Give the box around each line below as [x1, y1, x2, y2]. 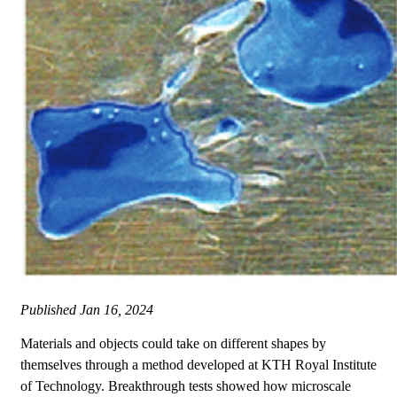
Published [20, 302, 80, 318]
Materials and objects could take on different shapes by [20, 336, 326, 352]
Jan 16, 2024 [80, 302, 153, 318]
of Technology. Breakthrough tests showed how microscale [20, 378, 351, 394]
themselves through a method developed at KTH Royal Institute [20, 357, 377, 373]
